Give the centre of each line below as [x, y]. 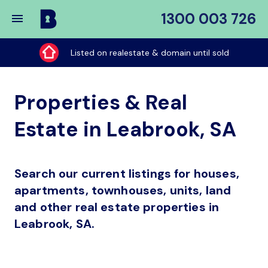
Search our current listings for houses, [127, 173]
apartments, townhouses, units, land [123, 190]
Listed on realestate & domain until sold [150, 53]
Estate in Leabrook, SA [125, 130]
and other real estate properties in [117, 207]
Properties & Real [101, 103]
